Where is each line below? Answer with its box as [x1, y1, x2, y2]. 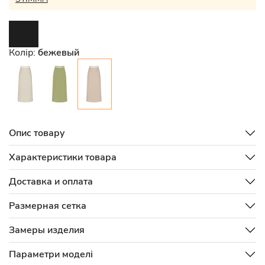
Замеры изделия [9, 224, 85, 237]
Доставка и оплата [9, 175, 93, 188]
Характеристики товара [9, 151, 117, 164]
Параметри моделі [9, 248, 93, 261]
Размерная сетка [9, 199, 86, 212]
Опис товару [9, 127, 65, 140]
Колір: [9, 46, 38, 59]
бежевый [38, 46, 79, 59]
